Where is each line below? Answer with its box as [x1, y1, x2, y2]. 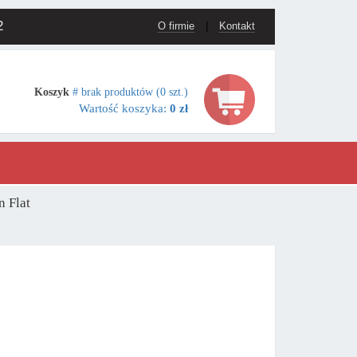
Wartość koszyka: [78, 101, 170, 115]
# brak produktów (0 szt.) [72, 85, 188, 98]
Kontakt [218, 20, 255, 32]
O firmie [157, 20, 194, 32]
